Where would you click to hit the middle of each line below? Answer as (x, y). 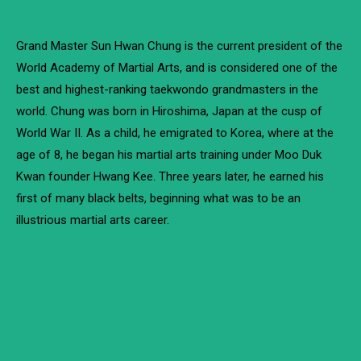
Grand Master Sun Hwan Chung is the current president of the (179, 46)
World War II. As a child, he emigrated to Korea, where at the (175, 133)
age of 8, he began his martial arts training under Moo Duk (169, 155)
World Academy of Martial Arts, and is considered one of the (177, 68)
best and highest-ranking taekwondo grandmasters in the (167, 89)
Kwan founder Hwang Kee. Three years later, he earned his (170, 176)
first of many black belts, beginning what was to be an (158, 198)
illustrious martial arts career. (93, 220)
